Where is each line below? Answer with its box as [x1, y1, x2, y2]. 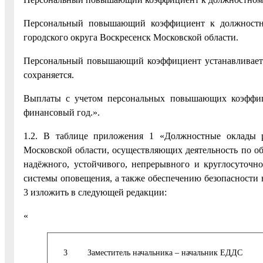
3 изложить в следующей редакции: [23, 187, 167, 198]
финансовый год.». [23, 107, 100, 118]
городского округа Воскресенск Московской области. [23, 32, 238, 43]
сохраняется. [23, 70, 74, 80]
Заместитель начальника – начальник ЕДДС [87, 247, 242, 257]
